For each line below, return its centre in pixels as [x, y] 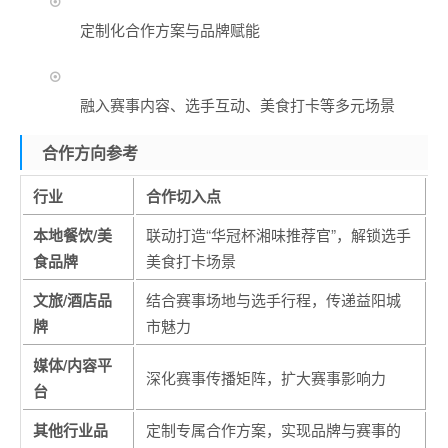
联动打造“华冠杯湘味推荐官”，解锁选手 [278, 235]
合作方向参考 [90, 153]
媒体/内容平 [72, 365]
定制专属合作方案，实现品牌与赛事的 [273, 430]
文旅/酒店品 [72, 300]
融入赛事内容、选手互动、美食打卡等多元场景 [237, 105]
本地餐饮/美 [72, 235]
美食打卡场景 [191, 261]
